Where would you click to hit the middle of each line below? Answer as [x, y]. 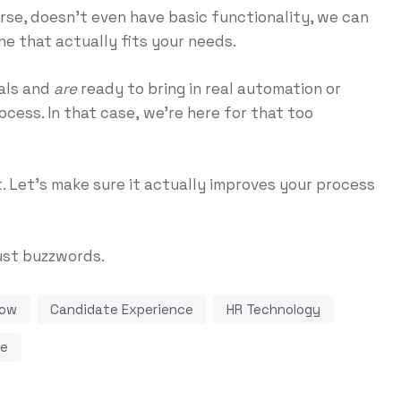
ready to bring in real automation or [209, 88]
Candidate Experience [121, 309]
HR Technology [273, 309]
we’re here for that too [226, 112]
